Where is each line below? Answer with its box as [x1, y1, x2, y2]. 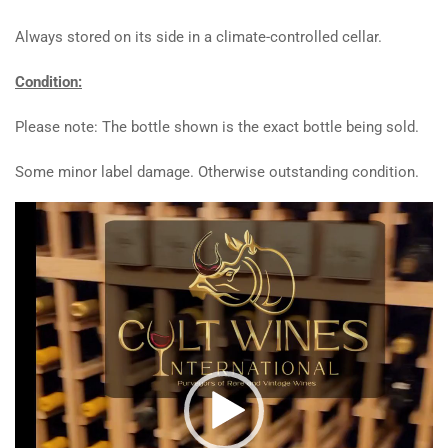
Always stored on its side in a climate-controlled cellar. [15, 28, 382, 46]
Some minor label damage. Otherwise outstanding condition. [15, 163, 419, 181]
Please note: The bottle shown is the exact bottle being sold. [15, 118, 419, 136]
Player [14, 237, 55, 255]
